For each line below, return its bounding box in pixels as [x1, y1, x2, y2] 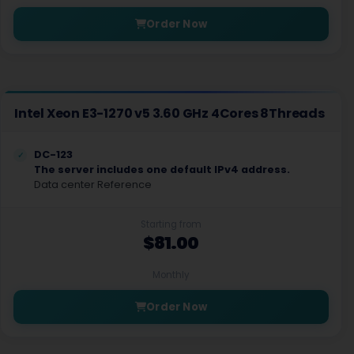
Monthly [153, 269, 190, 281]
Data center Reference [34, 178, 152, 191]
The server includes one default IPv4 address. [34, 163, 290, 176]
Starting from [141, 218, 201, 231]
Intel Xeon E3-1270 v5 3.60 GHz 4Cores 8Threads [14, 104, 325, 122]
